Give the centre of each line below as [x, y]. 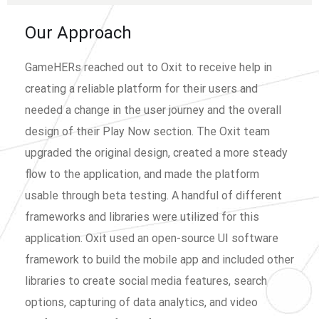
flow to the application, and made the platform [142, 174]
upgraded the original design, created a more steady [156, 152]
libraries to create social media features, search [146, 281]
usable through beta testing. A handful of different [153, 195]
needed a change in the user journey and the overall [153, 110]
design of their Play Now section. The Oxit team [147, 131]
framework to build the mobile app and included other [159, 259]
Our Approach [78, 32]
